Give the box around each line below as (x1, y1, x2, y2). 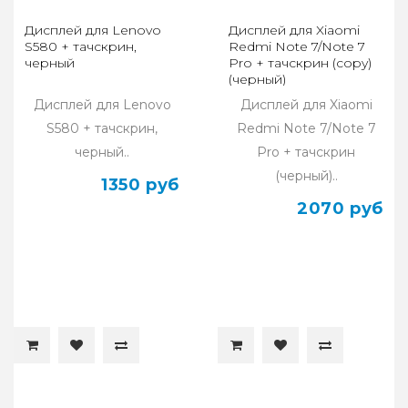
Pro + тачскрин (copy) (229, 54, 372, 71)
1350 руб (101, 174, 179, 195)
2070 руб (297, 198, 383, 219)
